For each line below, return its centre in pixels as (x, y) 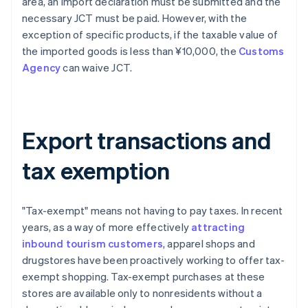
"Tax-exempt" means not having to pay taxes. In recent (153, 211)
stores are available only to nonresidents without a (142, 293)
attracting (218, 227)
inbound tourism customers (92, 244)
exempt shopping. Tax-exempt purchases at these (144, 277)
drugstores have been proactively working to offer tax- (153, 260)
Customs (262, 51)
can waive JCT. (97, 68)
